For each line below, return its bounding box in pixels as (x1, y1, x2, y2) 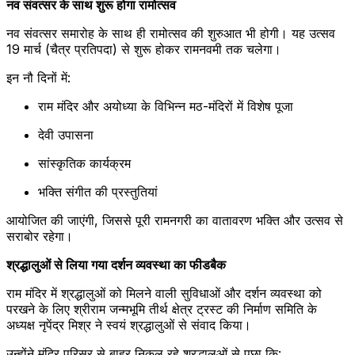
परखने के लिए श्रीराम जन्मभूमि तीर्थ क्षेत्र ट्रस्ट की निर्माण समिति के (6, 301, 317, 318)
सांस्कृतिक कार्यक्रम (38, 155, 131, 172)
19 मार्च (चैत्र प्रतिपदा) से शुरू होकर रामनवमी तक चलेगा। (6, 41, 281, 58)
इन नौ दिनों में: (6, 70, 71, 86)
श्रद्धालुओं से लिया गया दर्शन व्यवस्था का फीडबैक (6, 257, 226, 273)
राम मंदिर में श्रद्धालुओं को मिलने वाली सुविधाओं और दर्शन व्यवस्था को (6, 285, 322, 302)
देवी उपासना (38, 127, 94, 143)
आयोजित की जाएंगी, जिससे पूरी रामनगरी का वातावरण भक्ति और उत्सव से (6, 212, 343, 229)
